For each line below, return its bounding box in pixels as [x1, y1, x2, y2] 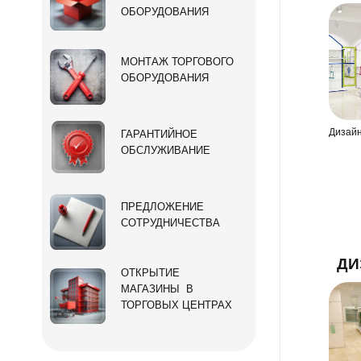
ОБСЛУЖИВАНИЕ [121, 144, 211, 157]
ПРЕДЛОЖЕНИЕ [121, 201, 211, 214]
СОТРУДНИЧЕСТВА [121, 217, 221, 230]
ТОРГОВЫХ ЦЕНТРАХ [121, 299, 233, 312]
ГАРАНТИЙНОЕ [121, 128, 205, 141]
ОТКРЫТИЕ [121, 267, 180, 280]
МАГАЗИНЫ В [121, 283, 194, 296]
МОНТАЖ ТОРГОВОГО [121, 56, 234, 68]
